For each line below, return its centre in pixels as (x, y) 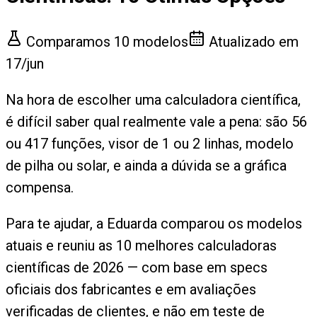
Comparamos (68, 41)
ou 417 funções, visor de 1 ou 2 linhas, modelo (150, 143)
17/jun (25, 63)
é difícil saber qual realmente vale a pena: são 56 (156, 121)
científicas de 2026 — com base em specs (137, 267)
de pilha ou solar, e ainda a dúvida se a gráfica (146, 165)
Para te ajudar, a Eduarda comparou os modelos (154, 223)
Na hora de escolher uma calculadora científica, (153, 99)
